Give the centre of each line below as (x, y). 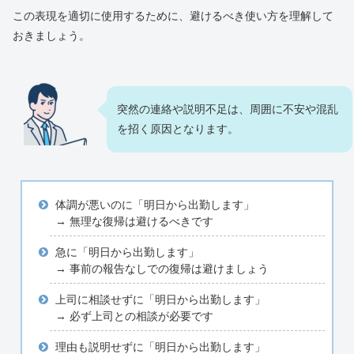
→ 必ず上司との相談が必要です (134, 316)
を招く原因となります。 (178, 128)
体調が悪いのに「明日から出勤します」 (154, 205)
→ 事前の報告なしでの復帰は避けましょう (162, 269)
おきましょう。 (51, 35)
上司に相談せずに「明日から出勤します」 (160, 300)
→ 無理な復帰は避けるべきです (134, 222)
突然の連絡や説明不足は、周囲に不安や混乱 (228, 109)
